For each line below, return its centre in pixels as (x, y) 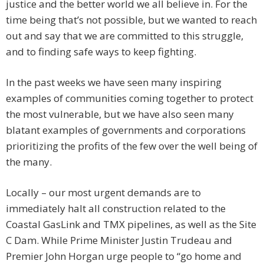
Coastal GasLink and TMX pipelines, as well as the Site (131, 225)
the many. (29, 162)
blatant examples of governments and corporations (126, 130)
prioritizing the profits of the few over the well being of (132, 146)
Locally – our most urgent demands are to (103, 193)
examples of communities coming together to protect (130, 98)
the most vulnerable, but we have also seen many (120, 114)
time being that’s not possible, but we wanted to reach (131, 20)
